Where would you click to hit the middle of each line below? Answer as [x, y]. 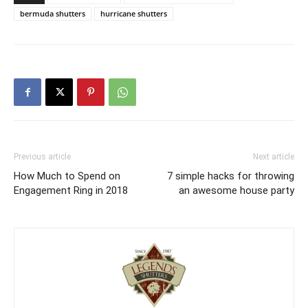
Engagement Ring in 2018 [71, 190]
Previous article [42, 157]
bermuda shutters [53, 13]
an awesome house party [236, 190]
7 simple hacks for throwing [231, 176]
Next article [274, 157]
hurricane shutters [134, 13]
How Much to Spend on [67, 176]
